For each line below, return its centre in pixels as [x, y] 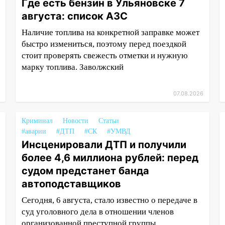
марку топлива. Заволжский [72, 67]
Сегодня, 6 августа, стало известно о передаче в [109, 200]
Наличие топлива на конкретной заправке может [110, 32]
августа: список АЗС [74, 16]
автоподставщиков [71, 184]
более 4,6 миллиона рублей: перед [110, 158]
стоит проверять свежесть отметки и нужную [104, 55]
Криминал [37, 121]
